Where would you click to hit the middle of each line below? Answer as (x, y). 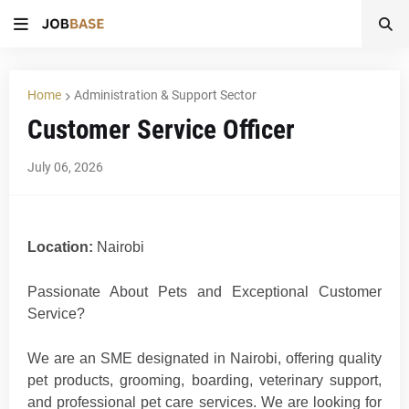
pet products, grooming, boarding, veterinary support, (204, 380)
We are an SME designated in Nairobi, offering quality (204, 358)
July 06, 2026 (65, 167)
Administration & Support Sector (165, 95)
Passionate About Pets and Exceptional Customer (204, 292)
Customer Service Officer (161, 130)
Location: (60, 247)
